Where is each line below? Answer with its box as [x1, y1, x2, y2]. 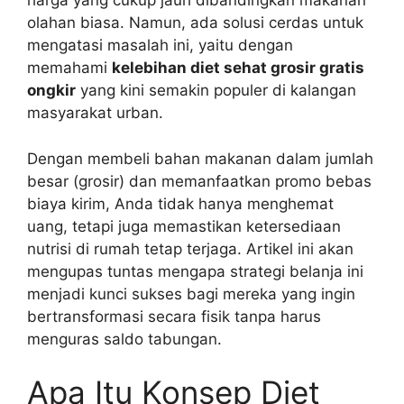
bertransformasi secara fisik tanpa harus [27, 307, 321, 326]
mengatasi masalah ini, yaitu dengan [27, 36, 293, 55]
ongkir [27, 81, 76, 100]
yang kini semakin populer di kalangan [76, 81, 356, 100]
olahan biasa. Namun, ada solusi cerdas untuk [27, 14, 363, 32]
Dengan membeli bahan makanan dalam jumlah [27, 149, 373, 168]
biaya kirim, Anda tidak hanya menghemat [27, 194, 334, 213]
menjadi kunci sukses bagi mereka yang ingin [27, 284, 355, 303]
